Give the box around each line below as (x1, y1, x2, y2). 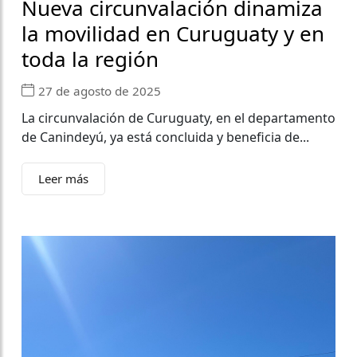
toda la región (22, 45, 159, 74)
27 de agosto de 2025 (38, 82, 161, 99)
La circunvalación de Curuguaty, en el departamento (22, 109, 335, 127)
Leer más (38, 171, 88, 187)
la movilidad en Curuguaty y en (22, 19, 324, 49)
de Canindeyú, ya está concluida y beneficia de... (22, 128, 309, 147)
